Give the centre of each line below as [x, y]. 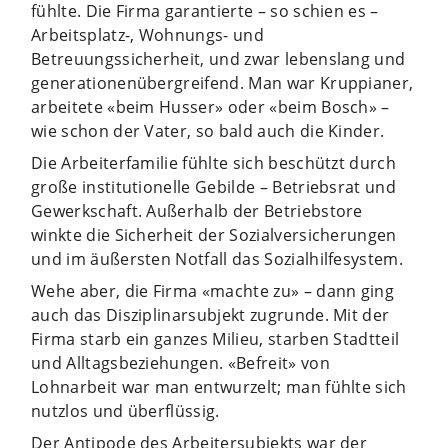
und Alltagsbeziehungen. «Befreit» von [180, 362]
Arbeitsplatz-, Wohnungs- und [147, 34]
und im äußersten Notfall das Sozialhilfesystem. [217, 258]
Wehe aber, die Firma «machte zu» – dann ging [213, 290]
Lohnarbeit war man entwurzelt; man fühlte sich [219, 386]
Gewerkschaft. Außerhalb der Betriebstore [197, 210]
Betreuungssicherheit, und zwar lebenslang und [218, 58]
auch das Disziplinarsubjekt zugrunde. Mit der [210, 314]
